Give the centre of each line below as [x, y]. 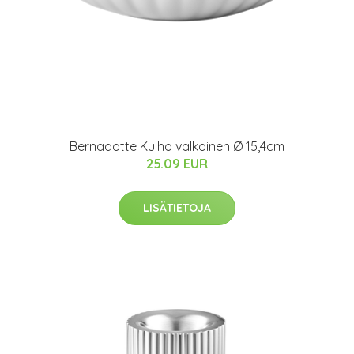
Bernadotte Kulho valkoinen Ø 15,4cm [177, 147]
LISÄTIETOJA [177, 208]
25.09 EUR [177, 164]
